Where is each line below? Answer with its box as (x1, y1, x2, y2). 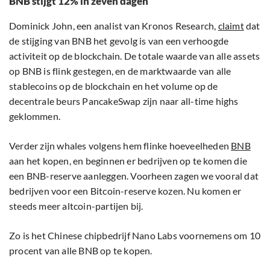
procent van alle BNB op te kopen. (9, 245, 152, 257)
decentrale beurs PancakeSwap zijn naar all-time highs (9, 95, 239, 107)
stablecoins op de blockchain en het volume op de (9, 80, 218, 92)
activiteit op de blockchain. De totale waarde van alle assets (9, 50, 260, 62)
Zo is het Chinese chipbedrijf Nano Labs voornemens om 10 (9, 230, 261, 242)
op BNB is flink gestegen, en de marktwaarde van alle (9, 65, 231, 77)
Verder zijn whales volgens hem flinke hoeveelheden (9, 140, 231, 152)
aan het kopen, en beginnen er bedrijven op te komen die (9, 155, 248, 167)
